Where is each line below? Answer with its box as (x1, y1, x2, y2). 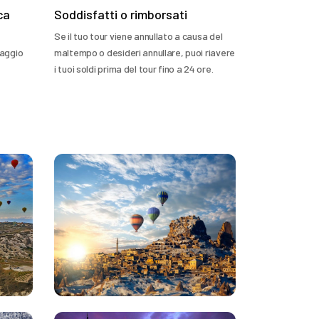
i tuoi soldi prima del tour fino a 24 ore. (54, 63, 214, 75)
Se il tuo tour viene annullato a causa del (54, 30, 223, 42)
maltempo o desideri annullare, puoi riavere (54, 46, 235, 58)
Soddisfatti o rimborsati (54, 6, 187, 22)
